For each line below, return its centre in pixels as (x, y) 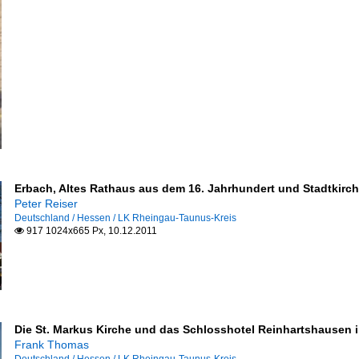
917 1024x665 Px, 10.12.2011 (90, 231)
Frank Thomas (51, 345)
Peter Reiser (46, 204)
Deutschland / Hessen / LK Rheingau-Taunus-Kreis (125, 218)
